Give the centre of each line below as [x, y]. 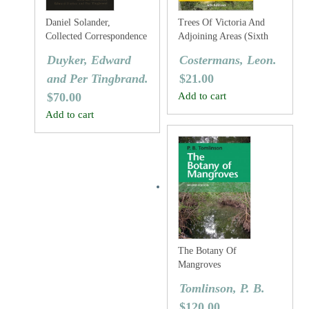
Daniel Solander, [78, 22]
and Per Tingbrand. [98, 79]
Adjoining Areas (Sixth [223, 36]
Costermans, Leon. [228, 60]
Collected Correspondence [96, 36]
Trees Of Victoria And [222, 22]
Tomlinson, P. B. [222, 288]
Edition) [195, 50]
